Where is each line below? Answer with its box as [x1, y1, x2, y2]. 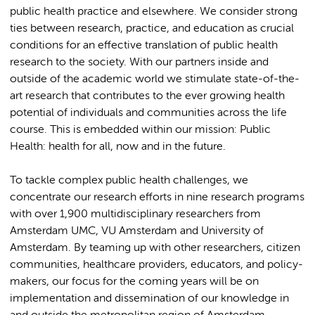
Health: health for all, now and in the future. [10, 141, 226, 153]
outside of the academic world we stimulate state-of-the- [10, 73, 300, 85]
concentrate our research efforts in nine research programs [10, 191, 304, 203]
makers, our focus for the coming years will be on [10, 276, 259, 288]
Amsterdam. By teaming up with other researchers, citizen [10, 242, 300, 254]
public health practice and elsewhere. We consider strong [10, 6, 297, 18]
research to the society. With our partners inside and [10, 56, 269, 68]
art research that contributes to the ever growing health [10, 90, 285, 102]
